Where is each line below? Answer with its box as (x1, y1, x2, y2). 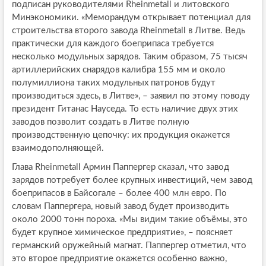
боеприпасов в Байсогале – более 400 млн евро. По (11, 189, 227, 198)
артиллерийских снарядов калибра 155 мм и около (11, 65, 226, 75)
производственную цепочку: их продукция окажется (11, 131, 230, 140)
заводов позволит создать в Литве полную (11, 118, 189, 127)
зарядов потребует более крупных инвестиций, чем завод (11, 176, 252, 185)
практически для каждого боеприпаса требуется (11, 39, 214, 49)
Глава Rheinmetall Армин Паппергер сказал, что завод (11, 163, 229, 172)
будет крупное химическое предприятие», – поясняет (11, 228, 233, 237)
